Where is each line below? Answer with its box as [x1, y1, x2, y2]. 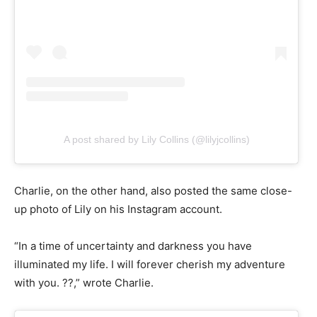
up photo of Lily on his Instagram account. [14, 202, 222, 216]
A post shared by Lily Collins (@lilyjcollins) [63, 133, 250, 145]
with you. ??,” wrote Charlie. [14, 275, 156, 289]
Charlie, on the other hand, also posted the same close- [14, 183, 292, 197]
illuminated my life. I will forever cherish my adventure [14, 257, 285, 271]
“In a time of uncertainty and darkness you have [14, 238, 252, 253]
